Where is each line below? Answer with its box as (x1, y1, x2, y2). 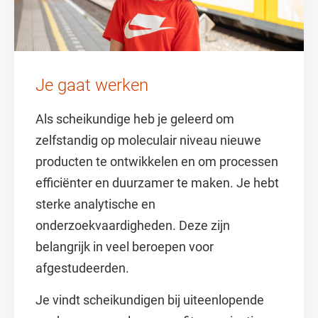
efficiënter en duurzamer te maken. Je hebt (35, 175, 279, 190)
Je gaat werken (35, 75, 148, 95)
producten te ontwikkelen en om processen (35, 154, 278, 169)
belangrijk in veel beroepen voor (35, 239, 214, 254)
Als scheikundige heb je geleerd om (35, 111, 234, 126)
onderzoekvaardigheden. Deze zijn (35, 218, 230, 233)
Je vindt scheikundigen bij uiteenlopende (35, 292, 264, 307)
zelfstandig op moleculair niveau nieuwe (35, 133, 261, 148)
